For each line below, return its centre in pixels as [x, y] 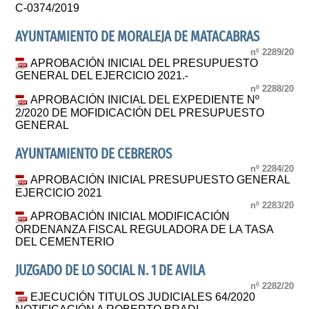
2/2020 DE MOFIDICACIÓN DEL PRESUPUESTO [140, 112]
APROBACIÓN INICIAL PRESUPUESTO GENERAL [160, 180]
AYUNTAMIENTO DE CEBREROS [94, 154]
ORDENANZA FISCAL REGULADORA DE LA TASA [144, 229]
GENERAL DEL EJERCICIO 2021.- [102, 76]
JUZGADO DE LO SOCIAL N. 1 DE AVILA [110, 271]
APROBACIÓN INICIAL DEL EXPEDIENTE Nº [145, 99]
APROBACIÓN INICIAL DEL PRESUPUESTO [144, 63]
